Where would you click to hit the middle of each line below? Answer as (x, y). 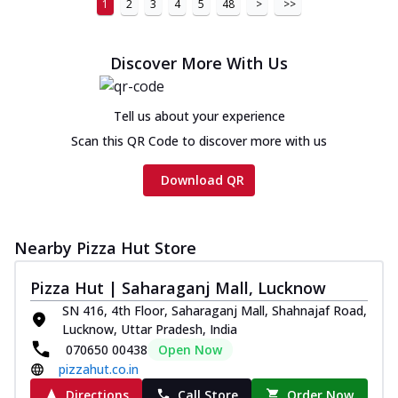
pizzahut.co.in (99, 369)
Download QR (203, 179)
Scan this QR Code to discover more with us (199, 140)
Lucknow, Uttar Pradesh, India (150, 329)
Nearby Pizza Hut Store (105, 247)
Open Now (190, 349)
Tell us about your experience (199, 115)
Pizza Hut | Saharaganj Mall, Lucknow (178, 287)
